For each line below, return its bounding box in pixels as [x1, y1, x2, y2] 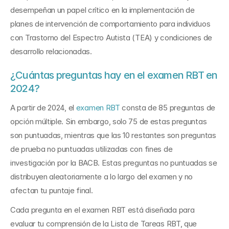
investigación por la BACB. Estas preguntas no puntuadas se [10, 158, 217, 168]
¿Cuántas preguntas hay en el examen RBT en [10, 69, 218, 81]
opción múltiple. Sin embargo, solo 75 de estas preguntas [10, 117, 207, 126]
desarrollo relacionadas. [10, 47, 92, 56]
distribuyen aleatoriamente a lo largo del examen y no [10, 172, 193, 181]
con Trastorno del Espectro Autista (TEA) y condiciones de [10, 33, 212, 42]
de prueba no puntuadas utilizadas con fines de [10, 144, 173, 154]
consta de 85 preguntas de [120, 103, 215, 112]
